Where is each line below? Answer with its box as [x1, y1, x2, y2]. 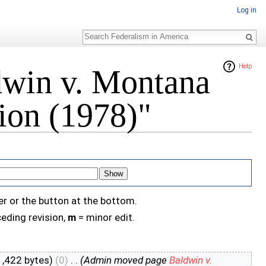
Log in [237, 6, 256, 15]
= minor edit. [76, 211, 135, 224]
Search [82, 24, 121, 38]
